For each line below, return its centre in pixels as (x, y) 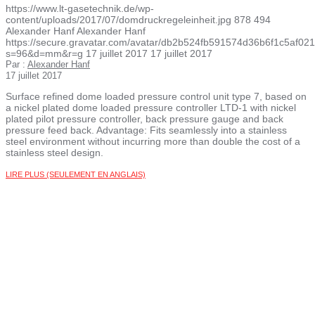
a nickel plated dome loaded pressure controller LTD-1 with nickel (151, 108)
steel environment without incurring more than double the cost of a (153, 142)
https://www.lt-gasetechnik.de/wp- (80, 9)
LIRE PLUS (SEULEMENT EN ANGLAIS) (76, 175)
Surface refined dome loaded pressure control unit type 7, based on (156, 97)
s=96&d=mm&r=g (44, 54)
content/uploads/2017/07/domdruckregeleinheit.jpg (118, 20)
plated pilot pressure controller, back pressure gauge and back (144, 119)
